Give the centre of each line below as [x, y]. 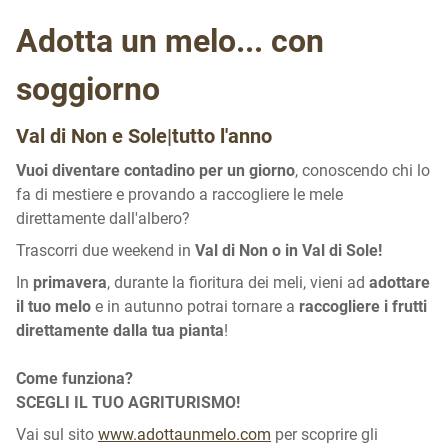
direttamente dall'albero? [103, 218]
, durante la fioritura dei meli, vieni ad [238, 282]
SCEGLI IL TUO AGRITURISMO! [128, 402]
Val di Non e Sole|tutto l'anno [144, 136]
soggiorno [88, 89]
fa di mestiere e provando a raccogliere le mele [179, 194]
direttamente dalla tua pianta [120, 330]
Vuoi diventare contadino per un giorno [155, 170]
